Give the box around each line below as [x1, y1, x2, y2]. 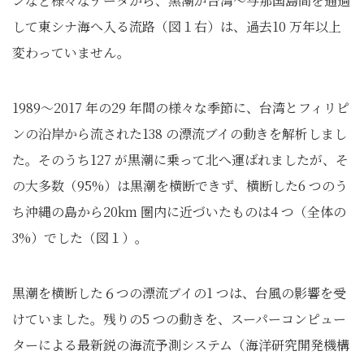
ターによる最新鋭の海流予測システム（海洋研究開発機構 [12, 335, 349, 354]
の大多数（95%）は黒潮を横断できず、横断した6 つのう [12, 175, 348, 195]
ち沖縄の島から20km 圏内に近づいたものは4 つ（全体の [12, 201, 346, 221]
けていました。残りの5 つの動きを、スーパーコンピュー [12, 309, 346, 328]
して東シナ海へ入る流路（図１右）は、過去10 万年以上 [12, 16, 341, 36]
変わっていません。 [12, 42, 130, 62]
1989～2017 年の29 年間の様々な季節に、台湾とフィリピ [12, 97, 349, 117]
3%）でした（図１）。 [12, 227, 148, 247]
